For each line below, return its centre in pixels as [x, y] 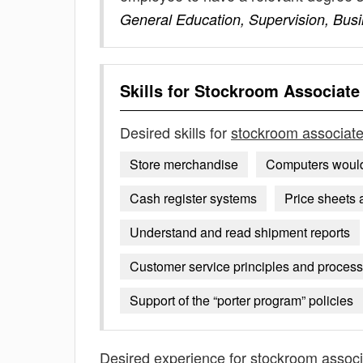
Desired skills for [175, 132]
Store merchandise [184, 164]
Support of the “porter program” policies [241, 300]
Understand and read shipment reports [240, 232]
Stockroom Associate [277, 90]
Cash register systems [193, 198]
